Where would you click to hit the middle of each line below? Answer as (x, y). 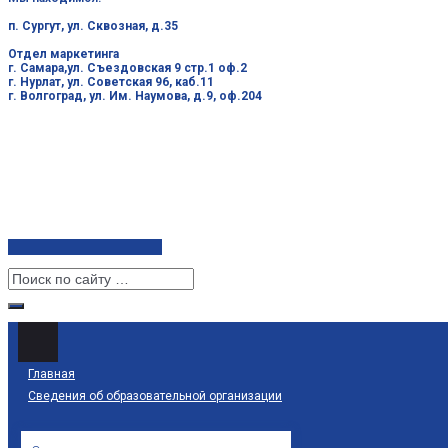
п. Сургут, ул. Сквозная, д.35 (93, 26)
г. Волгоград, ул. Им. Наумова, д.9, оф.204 (135, 96)
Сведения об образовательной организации (155, 395)
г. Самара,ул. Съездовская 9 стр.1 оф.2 (127, 68)
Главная (51, 373)
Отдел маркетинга (63, 54)
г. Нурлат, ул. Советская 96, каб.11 (111, 82)
